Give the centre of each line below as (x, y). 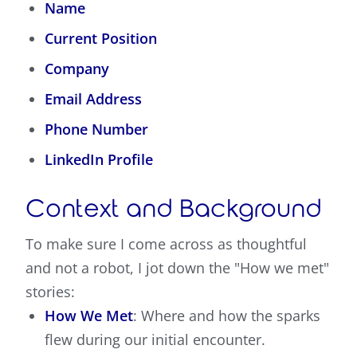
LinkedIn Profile (99, 160)
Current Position (101, 39)
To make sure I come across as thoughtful (166, 244)
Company (77, 69)
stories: (50, 292)
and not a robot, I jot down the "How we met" (177, 268)
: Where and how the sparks (227, 316)
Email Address (93, 99)
